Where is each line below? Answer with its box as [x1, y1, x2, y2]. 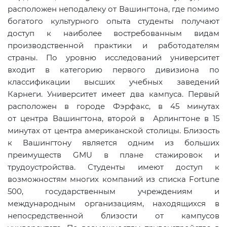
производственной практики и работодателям [8, 40, 219, 50]
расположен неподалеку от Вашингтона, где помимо [8, 4, 219, 14]
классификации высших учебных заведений [8, 77, 219, 87]
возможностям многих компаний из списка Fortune [8, 174, 219, 184]
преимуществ [8, 149, 73, 160]
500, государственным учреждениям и [8, 186, 219, 196]
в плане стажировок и [92, 149, 220, 160]
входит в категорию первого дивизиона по [8, 64, 219, 74]
